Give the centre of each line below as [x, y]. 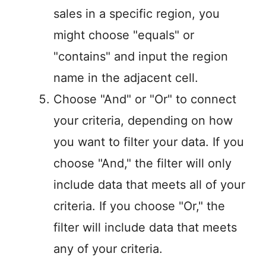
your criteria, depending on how [143, 121]
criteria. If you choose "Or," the [139, 206]
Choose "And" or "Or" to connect [145, 99]
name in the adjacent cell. [126, 78]
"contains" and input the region [141, 57]
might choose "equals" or [124, 35]
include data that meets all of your [149, 185]
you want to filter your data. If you [149, 142]
